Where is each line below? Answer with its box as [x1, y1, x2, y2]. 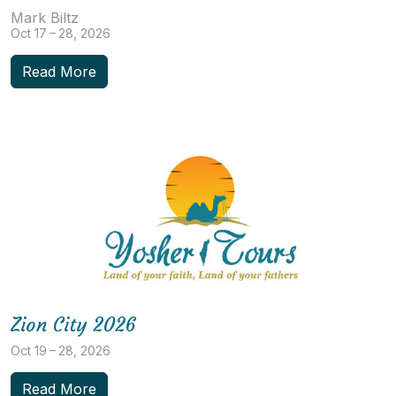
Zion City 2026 [11, 312, 136, 337]
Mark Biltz [11, 8, 79, 27]
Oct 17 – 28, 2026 [11, 25, 110, 41]
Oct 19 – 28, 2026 [11, 342, 110, 358]
